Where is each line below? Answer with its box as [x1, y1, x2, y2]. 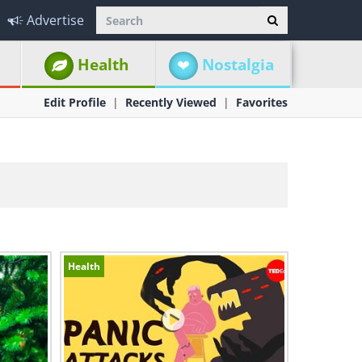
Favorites [236, 95, 288, 110]
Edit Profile [44, 95, 106, 110]
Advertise [27, 11, 84, 29]
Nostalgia [201, 54, 274, 75]
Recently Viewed [125, 95, 217, 110]
